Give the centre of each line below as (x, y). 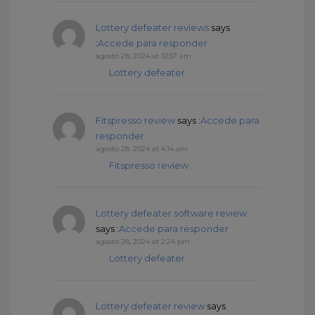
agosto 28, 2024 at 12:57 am (143, 56)
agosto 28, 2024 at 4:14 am (142, 148)
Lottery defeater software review (171, 213)
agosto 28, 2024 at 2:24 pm (143, 241)
